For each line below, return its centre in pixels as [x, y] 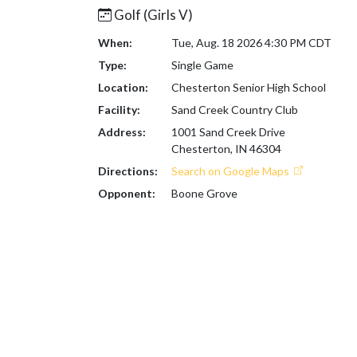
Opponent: [127, 193]
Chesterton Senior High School [248, 87]
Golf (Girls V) [152, 15]
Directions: [128, 171]
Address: [122, 132]
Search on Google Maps [231, 171]
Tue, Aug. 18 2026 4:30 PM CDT [251, 43]
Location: [123, 87]
